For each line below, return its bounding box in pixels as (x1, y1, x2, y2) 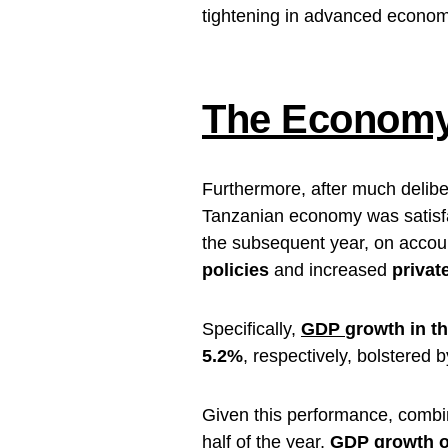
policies (202, 260, 269, 280)
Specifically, (202, 319, 301, 339)
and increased (269, 260, 392, 280)
